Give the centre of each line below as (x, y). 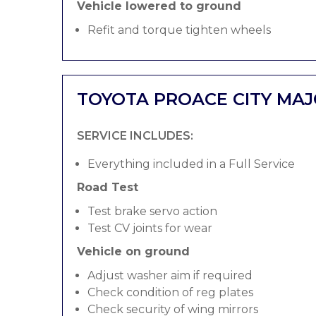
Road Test (108, 187)
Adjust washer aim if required (170, 275)
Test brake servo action (152, 211)
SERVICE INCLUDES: (135, 136)
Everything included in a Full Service (191, 164)
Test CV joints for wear (150, 228)
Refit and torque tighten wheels (179, 30)
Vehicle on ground (133, 251)
